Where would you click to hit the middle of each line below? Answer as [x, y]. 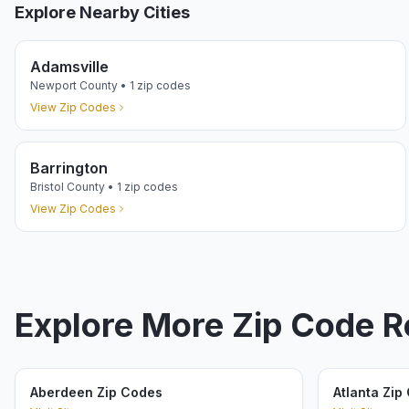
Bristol [47, 187]
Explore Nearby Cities [102, 12]
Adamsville [69, 67]
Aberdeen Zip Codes [96, 392]
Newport [53, 85]
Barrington [69, 168]
